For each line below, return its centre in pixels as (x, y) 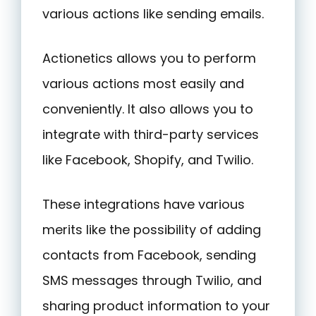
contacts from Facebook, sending (149, 255)
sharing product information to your (156, 305)
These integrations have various (144, 204)
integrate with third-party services (151, 134)
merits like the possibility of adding (152, 229)
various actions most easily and (143, 83)
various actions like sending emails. (153, 13)
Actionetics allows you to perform (149, 58)
